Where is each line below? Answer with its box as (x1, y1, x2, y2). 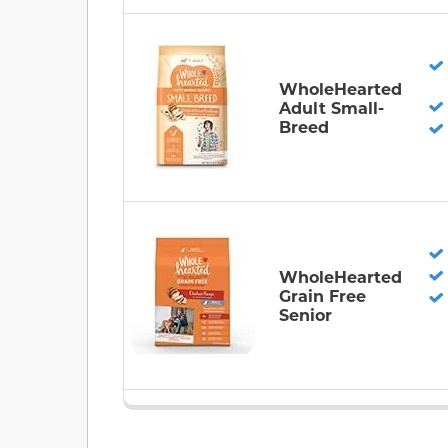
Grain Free (279, 284, 366, 306)
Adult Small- (279, 96, 384, 118)
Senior (279, 303, 332, 325)
